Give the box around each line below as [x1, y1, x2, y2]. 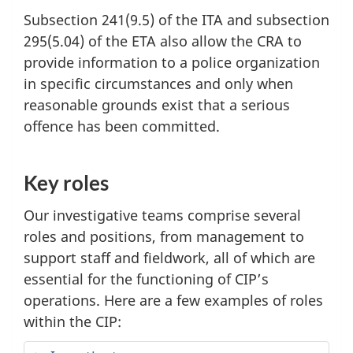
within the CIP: [24, 311, 121, 331]
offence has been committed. [24, 116, 220, 136]
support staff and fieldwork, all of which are [24, 247, 315, 267]
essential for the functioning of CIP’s [24, 269, 269, 288]
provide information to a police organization [24, 52, 320, 72]
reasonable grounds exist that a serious [24, 95, 290, 114]
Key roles [24, 170, 109, 196]
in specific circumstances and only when [24, 73, 293, 93]
